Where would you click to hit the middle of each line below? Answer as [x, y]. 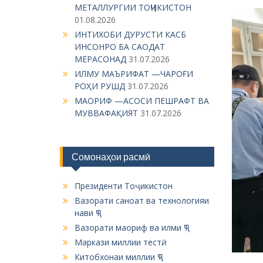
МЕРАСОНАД [100, 59]
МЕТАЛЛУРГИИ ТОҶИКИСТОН [133, 7]
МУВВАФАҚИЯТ [106, 113]
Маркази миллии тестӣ [121, 242]
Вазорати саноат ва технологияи [142, 200]
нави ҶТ [88, 213]
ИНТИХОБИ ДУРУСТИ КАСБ [130, 34]
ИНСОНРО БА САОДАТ [120, 47]
